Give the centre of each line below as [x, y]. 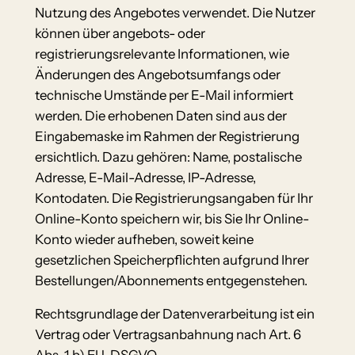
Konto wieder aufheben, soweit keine [144, 239]
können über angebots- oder [120, 33]
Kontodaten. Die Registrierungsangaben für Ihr [174, 198]
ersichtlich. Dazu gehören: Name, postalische [168, 157]
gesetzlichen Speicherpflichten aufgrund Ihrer [173, 260]
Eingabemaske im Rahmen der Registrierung [167, 136]
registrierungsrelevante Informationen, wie [162, 53]
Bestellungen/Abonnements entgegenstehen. [171, 280]
